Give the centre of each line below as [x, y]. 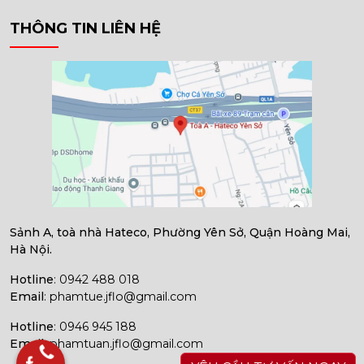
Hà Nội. [31, 250]
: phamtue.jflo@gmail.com [120, 297]
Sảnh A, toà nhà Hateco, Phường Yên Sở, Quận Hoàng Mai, [180, 233]
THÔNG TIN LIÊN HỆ [85, 29]
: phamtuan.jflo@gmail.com [123, 344]
